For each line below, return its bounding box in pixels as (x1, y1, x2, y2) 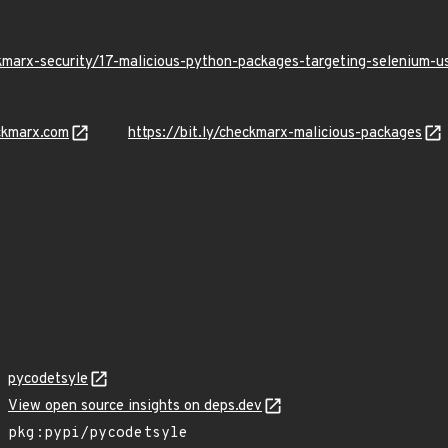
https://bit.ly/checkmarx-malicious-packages (128, 124, 422, 143)
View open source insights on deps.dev (8, 397, 262, 416)
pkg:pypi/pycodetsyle (8, 424, 188, 443)
